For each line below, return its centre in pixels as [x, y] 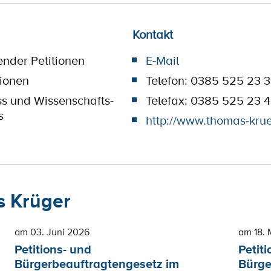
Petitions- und [53, 250]
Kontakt [152, 34]
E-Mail [162, 60]
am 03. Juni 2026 [52, 232]
